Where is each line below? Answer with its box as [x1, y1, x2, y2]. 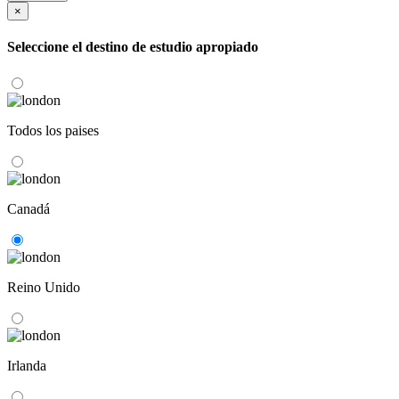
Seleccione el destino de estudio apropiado [7, 39, 258, 55]
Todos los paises [7, 122, 99, 138]
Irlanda [7, 357, 46, 373]
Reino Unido [7, 279, 80, 295]
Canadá [7, 200, 50, 216]
